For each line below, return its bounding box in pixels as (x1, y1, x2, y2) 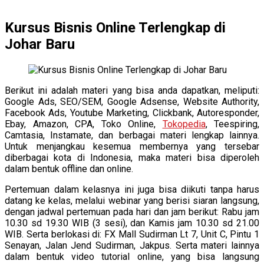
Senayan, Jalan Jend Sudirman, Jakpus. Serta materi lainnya (5, 239, 259, 251)
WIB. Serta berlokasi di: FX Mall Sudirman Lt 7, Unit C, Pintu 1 (5, 228, 259, 240)
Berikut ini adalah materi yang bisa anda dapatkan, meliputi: (5, 84, 259, 96)
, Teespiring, (205, 118, 259, 130)
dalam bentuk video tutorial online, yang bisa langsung (5, 250, 259, 262)
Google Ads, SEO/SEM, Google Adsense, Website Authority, (5, 95, 259, 107)
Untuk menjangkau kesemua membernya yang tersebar (5, 140, 259, 152)
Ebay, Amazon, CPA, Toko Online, (5, 118, 163, 130)
